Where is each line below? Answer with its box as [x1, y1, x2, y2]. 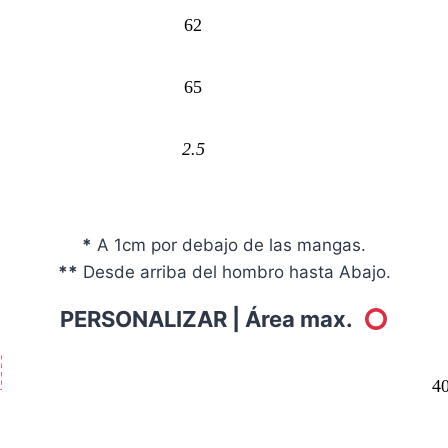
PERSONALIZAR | [59, 306, 245, 333]
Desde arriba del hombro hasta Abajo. [77, 262, 391, 283]
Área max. [244, 306, 363, 333]
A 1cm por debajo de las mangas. [92, 235, 366, 256]
